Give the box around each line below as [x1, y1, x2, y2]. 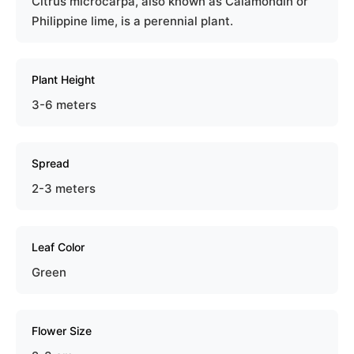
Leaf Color [32, 240, 85, 254]
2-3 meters [32, 181, 96, 197]
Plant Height [32, 73, 95, 87]
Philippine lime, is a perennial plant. [32, 13, 233, 29]
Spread [32, 156, 70, 171]
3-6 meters [32, 97, 96, 113]
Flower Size [32, 324, 92, 338]
